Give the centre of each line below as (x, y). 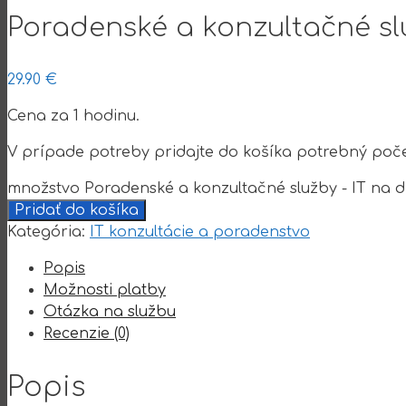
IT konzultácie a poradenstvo (200, 232)
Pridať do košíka (77, 211)
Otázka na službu (110, 312)
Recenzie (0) (87, 334)
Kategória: (48, 232)
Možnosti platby (105, 290)
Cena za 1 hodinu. (73, 116)
